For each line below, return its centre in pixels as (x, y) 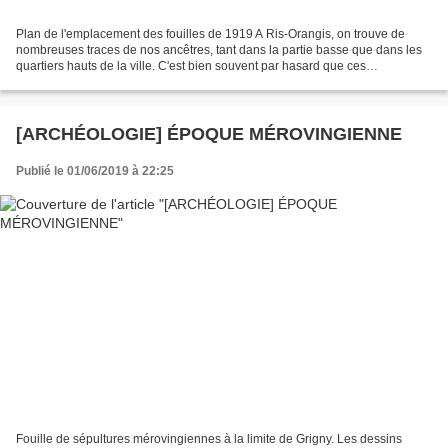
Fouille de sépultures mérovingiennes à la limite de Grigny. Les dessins (209, 438)
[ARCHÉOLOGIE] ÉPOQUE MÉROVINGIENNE (209, 134)
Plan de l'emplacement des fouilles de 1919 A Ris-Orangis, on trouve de (210, 34)
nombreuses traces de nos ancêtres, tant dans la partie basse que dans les (219, 50)
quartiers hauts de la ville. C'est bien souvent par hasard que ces (191, 66)
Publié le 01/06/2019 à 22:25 (95, 171)
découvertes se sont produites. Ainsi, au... (128, 82)
